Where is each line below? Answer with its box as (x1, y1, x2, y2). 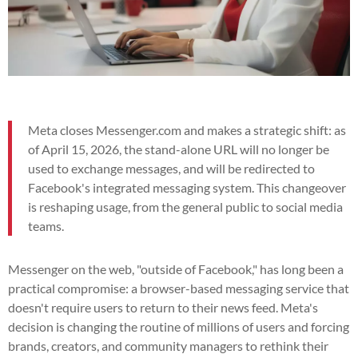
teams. (28, 217, 64, 233)
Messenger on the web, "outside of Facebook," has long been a (8, 261, 344, 276)
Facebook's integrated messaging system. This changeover (28, 179, 346, 195)
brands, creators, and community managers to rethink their (8, 337, 328, 353)
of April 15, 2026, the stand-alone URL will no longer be (28, 141, 329, 157)
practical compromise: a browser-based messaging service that (8, 280, 349, 296)
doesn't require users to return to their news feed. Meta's (8, 299, 318, 315)
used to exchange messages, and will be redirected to (28, 160, 315, 176)
